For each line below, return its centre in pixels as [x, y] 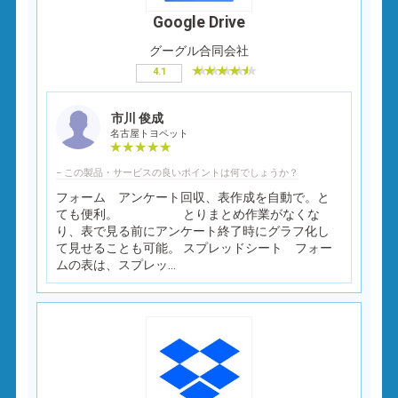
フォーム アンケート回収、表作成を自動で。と [193, 197]
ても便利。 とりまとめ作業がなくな [188, 214]
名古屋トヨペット [150, 133]
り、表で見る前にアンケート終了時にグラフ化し [193, 231]
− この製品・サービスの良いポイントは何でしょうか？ [178, 172]
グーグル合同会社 [199, 50]
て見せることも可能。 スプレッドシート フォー [195, 247]
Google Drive [199, 22]
